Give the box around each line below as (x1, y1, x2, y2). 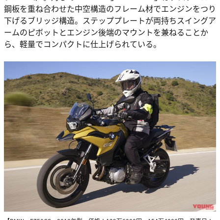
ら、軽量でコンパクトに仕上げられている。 (4, 37, 161, 50)
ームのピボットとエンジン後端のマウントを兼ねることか (4, 26, 208, 38)
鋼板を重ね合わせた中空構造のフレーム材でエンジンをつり (4, 2, 216, 14)
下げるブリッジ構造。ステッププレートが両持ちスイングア (4, 14, 216, 26)
